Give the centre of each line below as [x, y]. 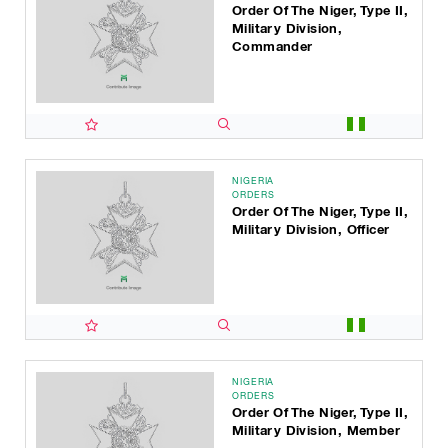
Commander [272, 46]
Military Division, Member [316, 430]
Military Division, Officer [311, 229]
